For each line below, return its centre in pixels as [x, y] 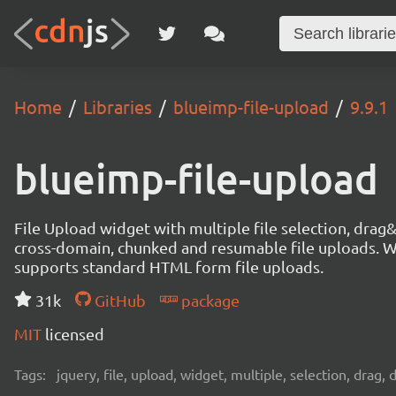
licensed [75, 334]
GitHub [118, 300]
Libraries [118, 107]
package [208, 300]
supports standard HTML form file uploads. [169, 267]
